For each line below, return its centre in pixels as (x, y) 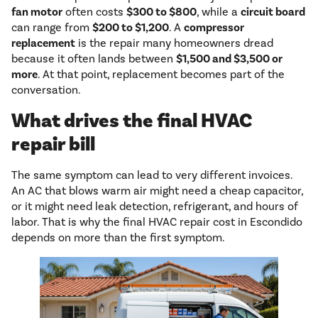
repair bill (53, 145)
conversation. (46, 90)
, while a (219, 12)
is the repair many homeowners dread (174, 43)
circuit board (273, 12)
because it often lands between (94, 59)
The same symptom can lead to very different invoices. (152, 175)
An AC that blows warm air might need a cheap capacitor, (157, 191)
